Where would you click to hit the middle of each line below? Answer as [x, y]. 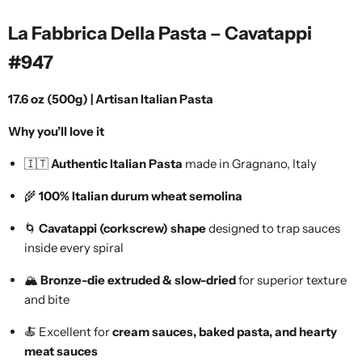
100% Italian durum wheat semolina [141, 196]
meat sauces [61, 351]
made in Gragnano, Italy [250, 163]
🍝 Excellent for [68, 331]
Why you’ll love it [56, 131]
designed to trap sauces [273, 228]
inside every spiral [74, 247]
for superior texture [291, 280]
